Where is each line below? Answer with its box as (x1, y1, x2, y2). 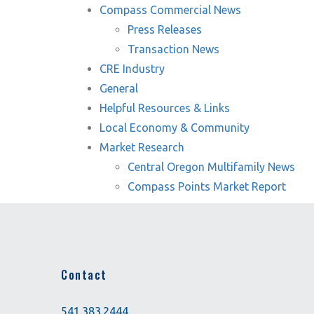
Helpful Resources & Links (100, 102, 230, 114)
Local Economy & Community (100, 121, 250, 134)
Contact (61, 266, 107, 283)
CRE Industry (100, 62, 165, 75)
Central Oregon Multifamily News (128, 161, 295, 173)
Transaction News (128, 43, 219, 55)
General (100, 82, 138, 95)
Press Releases (128, 23, 202, 36)
